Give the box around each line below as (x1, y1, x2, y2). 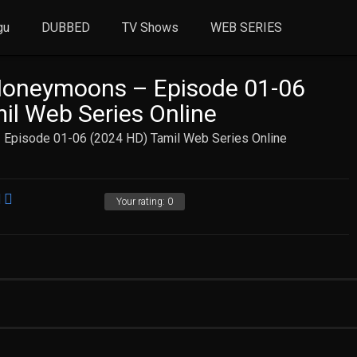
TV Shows (122, 20, 179, 35)
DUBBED (41, 20, 91, 35)
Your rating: (116, 196, 167, 207)
